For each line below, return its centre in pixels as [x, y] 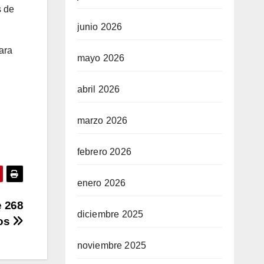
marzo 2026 [102, 121]
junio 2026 [100, 27]
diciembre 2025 [110, 214]
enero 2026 [101, 183]
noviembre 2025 [112, 245]
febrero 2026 [104, 152]
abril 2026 [98, 89]
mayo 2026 [101, 58]
